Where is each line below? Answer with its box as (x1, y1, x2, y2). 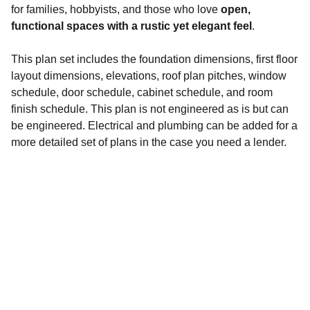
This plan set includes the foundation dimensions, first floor (11, 53, 298, 65)
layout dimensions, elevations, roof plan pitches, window (11, 70, 286, 82)
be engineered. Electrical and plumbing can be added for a (11, 120, 298, 131)
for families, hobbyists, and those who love (11, 3, 221, 15)
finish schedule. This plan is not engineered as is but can (11, 103, 289, 115)
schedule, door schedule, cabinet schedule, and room (11, 86, 273, 98)
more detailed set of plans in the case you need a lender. (11, 136, 289, 148)
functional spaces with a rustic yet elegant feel (11, 20, 252, 32)
